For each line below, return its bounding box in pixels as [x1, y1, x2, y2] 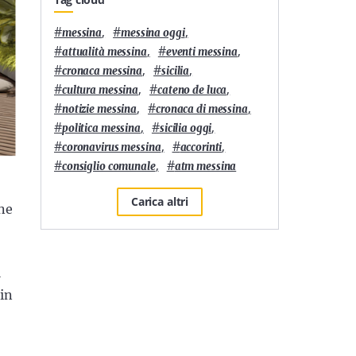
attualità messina [62, 44, 147, 59]
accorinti [180, 140, 222, 154]
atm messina [174, 159, 237, 173]
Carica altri [130, 193, 189, 209]
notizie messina [62, 102, 137, 116]
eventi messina [165, 44, 238, 59]
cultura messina [62, 83, 139, 97]
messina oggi [121, 25, 185, 40]
